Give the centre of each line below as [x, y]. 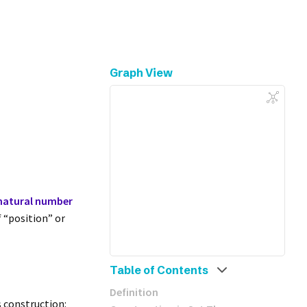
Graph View [141, 73]
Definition [134, 292]
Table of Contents [159, 270]
